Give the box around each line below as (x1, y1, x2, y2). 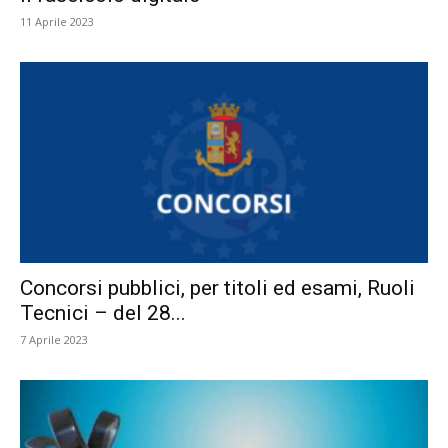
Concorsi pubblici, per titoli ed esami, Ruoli (20, 276, 415, 301)
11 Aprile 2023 (20, 13, 94, 29)
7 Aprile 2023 (20, 332, 88, 348)
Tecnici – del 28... (20, 301, 186, 326)
